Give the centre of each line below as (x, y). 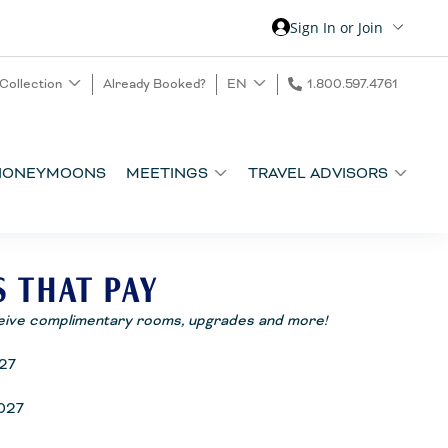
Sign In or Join (336, 27)
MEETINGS (167, 173)
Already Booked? (154, 83)
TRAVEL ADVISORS (318, 173)
